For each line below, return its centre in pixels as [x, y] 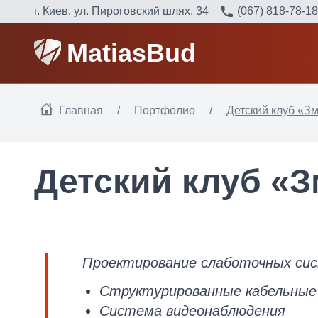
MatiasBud [131, 53]
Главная [81, 110]
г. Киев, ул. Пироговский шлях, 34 [121, 11]
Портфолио [165, 110]
